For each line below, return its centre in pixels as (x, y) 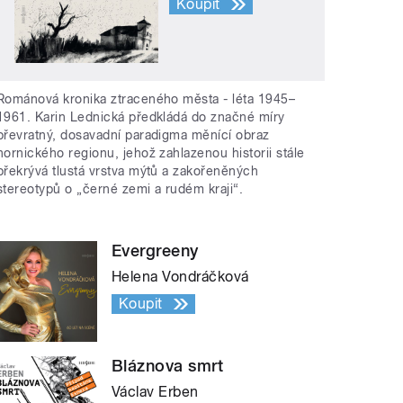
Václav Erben (155, 392)
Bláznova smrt (168, 366)
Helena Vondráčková (180, 277)
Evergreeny (155, 251)
